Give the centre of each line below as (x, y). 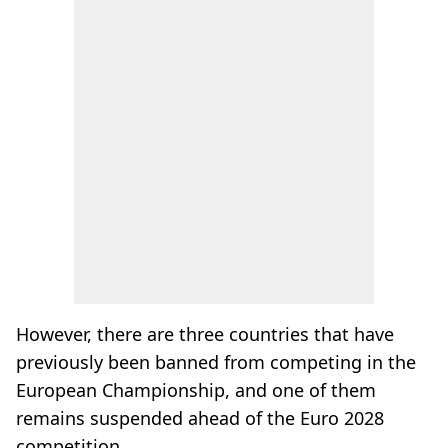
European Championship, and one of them (196, 390)
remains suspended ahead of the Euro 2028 (200, 418)
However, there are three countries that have (205, 334)
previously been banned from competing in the (216, 362)
